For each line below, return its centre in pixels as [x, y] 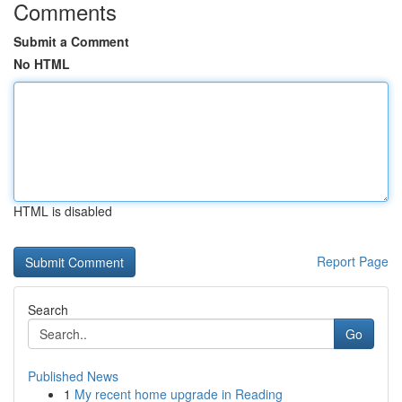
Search [48, 310]
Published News [73, 376]
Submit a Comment [71, 41]
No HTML [42, 64]
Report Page [353, 261]
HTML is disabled [63, 211]
